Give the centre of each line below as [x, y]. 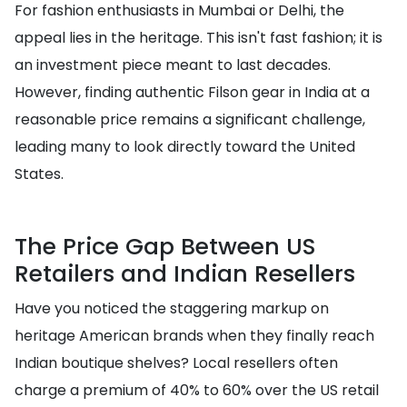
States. [39, 174]
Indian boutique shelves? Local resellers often [176, 363]
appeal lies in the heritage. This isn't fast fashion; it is [199, 38]
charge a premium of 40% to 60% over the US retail [197, 390]
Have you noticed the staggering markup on [172, 308]
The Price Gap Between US [165, 247]
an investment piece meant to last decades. [173, 65]
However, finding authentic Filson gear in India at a [192, 92]
